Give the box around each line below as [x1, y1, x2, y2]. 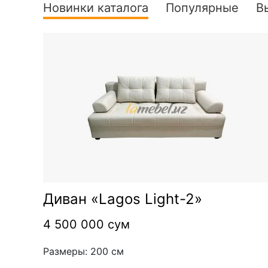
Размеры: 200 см [43, 245, 124, 257]
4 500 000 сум [43, 217, 130, 232]
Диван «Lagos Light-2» [43, 190, 202, 208]
